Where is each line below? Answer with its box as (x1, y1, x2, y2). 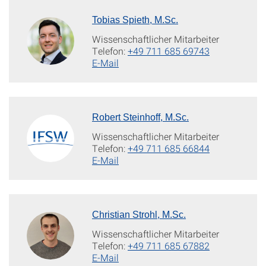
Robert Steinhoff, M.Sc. (92, 112, 189, 123)
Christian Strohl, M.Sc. (92, 210, 186, 220)
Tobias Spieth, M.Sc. (92, 15, 178, 26)
